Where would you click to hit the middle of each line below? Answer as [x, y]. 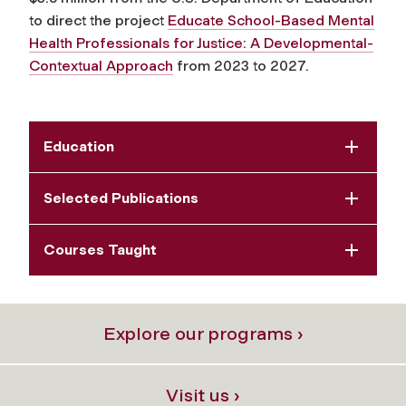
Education [79, 146]
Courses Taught [100, 250]
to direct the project [98, 20]
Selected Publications [121, 198]
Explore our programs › [203, 333]
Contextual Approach [101, 66]
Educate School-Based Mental [271, 20]
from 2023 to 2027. [241, 66]
